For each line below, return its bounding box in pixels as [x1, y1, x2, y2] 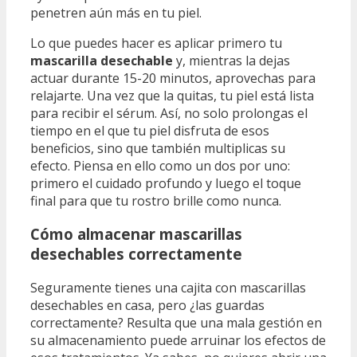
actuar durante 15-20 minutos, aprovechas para [30, 69, 316, 87]
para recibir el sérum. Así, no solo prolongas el [30, 104, 308, 122]
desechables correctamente [30, 244, 242, 265]
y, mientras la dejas [173, 51, 290, 69]
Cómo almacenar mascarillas [30, 224, 242, 245]
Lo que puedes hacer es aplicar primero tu [30, 33, 282, 52]
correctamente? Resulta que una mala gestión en [30, 314, 322, 332]
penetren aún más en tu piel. [30, 3, 202, 22]
